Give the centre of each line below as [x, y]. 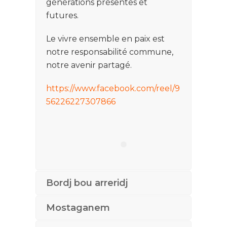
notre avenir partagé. [89, 65]
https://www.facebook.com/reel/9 [113, 88]
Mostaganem [78, 208]
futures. [62, 15]
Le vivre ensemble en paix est [105, 39]
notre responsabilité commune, [110, 52]
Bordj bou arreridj [87, 183]
